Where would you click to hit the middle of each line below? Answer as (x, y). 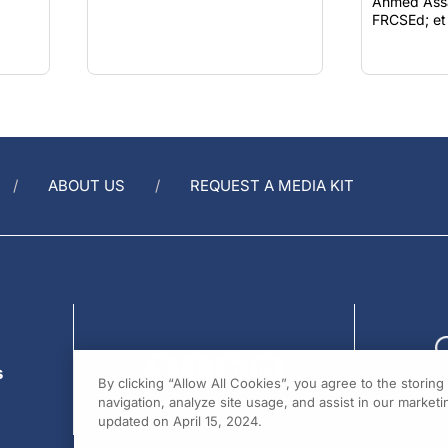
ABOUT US (86, 185)
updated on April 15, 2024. (179, 421)
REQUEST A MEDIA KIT (272, 185)
